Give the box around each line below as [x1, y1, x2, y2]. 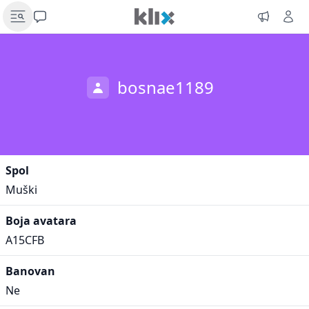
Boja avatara [6, 213, 77, 228]
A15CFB [6, 232, 44, 248]
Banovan [6, 263, 55, 279]
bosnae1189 [117, 76, 214, 99]
